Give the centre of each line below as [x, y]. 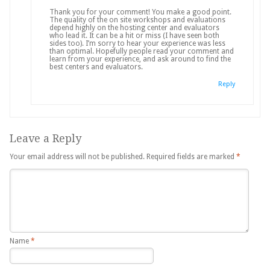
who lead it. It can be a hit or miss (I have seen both [134, 35]
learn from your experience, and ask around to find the [140, 59]
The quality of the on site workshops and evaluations [137, 20]
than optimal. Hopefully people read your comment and [141, 51]
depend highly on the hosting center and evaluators [134, 27]
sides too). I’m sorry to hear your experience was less [137, 43]
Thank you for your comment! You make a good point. [140, 12]
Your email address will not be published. [77, 156]
